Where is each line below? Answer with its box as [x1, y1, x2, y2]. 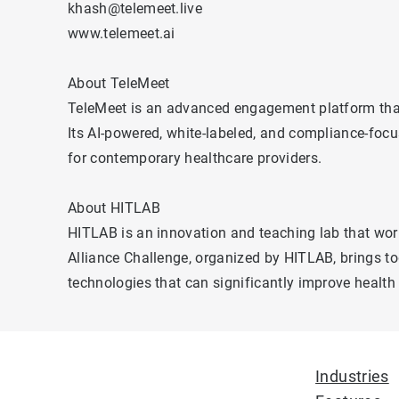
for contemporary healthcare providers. [68, 150, 322, 167]
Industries [315, 367, 389, 387]
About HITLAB [68, 199, 160, 217]
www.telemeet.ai [68, 25, 175, 43]
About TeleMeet [68, 75, 170, 93]
